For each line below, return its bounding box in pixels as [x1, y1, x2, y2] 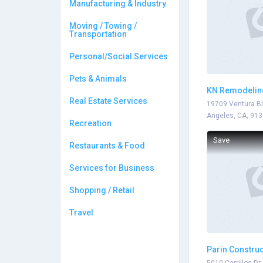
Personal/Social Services [69, 52, 168, 61]
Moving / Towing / [69, 21, 137, 31]
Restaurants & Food [69, 141, 145, 150]
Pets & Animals [69, 74, 127, 83]
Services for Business [69, 163, 154, 173]
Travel [69, 208, 93, 217]
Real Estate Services [69, 96, 147, 106]
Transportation [69, 29, 127, 39]
